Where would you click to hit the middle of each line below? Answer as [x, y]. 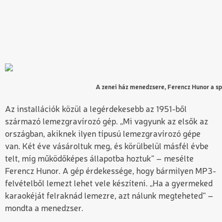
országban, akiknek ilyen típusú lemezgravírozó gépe [103, 135]
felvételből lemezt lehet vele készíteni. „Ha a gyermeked [109, 184]
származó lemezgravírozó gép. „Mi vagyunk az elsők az [107, 122]
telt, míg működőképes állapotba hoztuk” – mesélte [99, 160]
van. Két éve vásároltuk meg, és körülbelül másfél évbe [107, 147]
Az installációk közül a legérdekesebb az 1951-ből [96, 110]
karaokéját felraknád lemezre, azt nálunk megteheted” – [109, 197]
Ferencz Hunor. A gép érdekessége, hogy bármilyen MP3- [111, 172]
